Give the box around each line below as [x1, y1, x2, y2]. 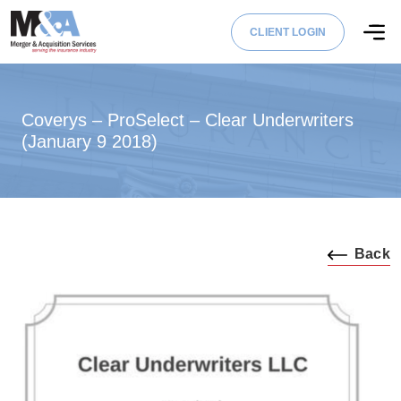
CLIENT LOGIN [250, 25, 326, 38]
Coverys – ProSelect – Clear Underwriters [21, 110, 354, 131]
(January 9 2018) [21, 132, 158, 152]
